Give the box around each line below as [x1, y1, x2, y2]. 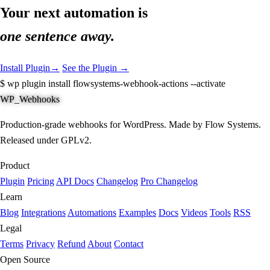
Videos [181, 207, 207, 218]
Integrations [21, 207, 66, 218]
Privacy [26, 239, 55, 250]
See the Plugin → [62, 63, 129, 74]
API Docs [56, 176, 94, 187]
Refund [57, 239, 86, 250]
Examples [119, 207, 156, 218]
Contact [114, 239, 143, 250]
